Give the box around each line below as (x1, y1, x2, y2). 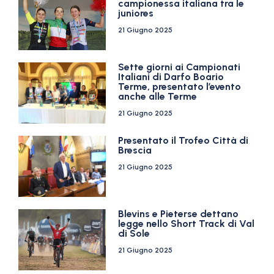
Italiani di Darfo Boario (118, 71, 224, 83)
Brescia (118, 144, 152, 156)
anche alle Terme (118, 91, 198, 102)
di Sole (118, 228, 150, 239)
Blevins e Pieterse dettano (118, 208, 239, 220)
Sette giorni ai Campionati (118, 61, 241, 73)
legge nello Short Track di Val (118, 218, 255, 229)
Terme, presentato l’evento (118, 81, 242, 92)
